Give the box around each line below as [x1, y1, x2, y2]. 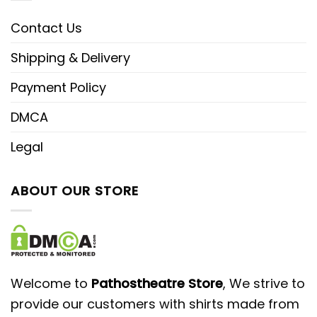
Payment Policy [11, 79, 106, 97]
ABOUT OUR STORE [11, 182, 139, 200]
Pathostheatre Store [91, 274, 223, 292]
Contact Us [11, 19, 82, 38]
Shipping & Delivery [11, 49, 130, 67]
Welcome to [11, 274, 91, 292]
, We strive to [223, 274, 305, 292]
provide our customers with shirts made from [11, 294, 299, 313]
